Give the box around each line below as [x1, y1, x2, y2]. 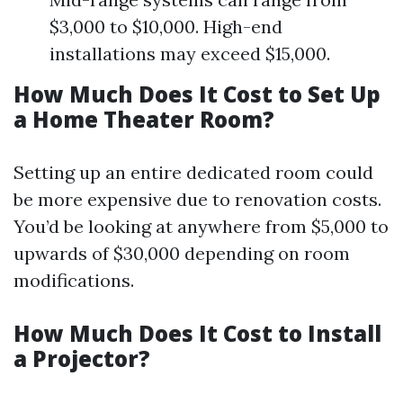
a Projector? [13, 344, 150, 373]
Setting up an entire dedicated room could [13, 161, 373, 184]
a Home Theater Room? [13, 104, 274, 134]
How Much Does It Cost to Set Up [13, 79, 381, 109]
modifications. [13, 269, 134, 291]
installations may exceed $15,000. [49, 42, 330, 65]
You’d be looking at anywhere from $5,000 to [13, 215, 389, 237]
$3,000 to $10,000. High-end [49, 15, 282, 38]
